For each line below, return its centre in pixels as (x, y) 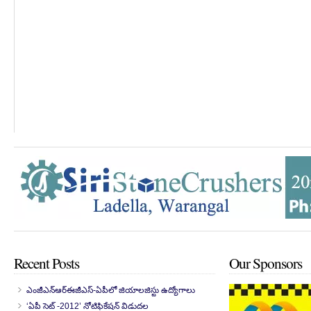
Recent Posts (47, 263)
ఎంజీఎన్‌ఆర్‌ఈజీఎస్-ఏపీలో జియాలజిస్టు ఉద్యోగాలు (111, 291)
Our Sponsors (266, 263)
